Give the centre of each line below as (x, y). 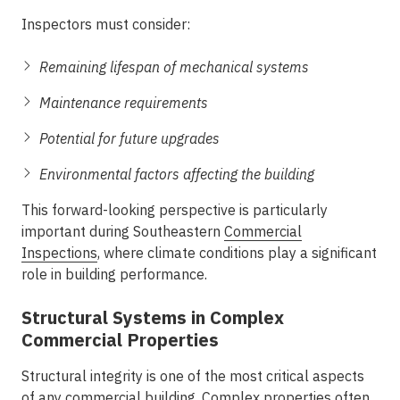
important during (77, 231)
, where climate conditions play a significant (237, 253)
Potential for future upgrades (129, 138)
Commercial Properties (120, 340)
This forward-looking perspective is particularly (175, 210)
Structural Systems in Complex (153, 317)
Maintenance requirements (124, 103)
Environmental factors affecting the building (177, 174)
